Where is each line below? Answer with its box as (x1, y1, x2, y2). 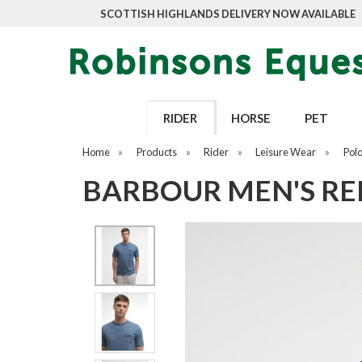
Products (137, 145, 178, 158)
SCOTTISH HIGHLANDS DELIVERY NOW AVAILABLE (100, 7, 356, 20)
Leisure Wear (255, 145, 317, 158)
